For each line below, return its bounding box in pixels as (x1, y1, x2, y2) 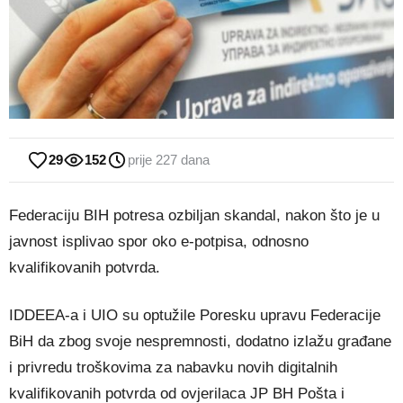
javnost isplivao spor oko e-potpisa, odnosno (9, 233, 309, 250)
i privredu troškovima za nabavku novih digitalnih (9, 359, 337, 376)
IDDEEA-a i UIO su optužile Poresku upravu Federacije (9, 307, 381, 324)
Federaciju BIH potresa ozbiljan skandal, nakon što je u (9, 207, 380, 224)
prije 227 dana (128, 152, 210, 167)
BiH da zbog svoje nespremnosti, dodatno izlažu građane (9, 333, 391, 350)
